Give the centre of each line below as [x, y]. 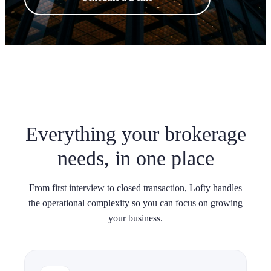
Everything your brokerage [135, 134]
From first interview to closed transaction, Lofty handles [135, 188]
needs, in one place [135, 158]
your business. [135, 218]
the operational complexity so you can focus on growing [135, 203]
